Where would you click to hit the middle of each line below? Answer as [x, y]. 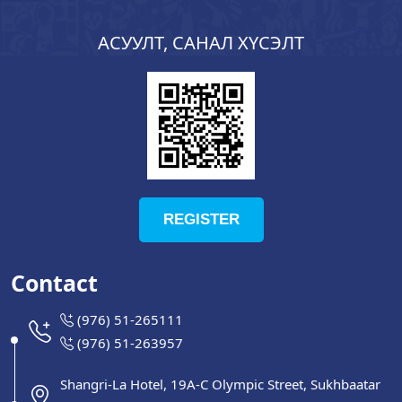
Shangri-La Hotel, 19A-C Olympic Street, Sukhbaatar [220, 384]
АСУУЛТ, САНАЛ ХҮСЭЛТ [201, 43]
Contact [54, 283]
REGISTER [201, 219]
